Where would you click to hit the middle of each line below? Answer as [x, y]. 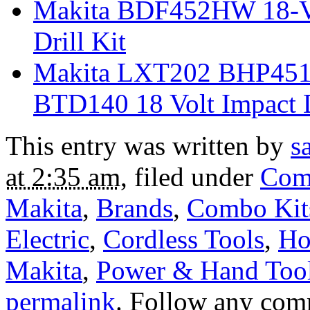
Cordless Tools [184, 239]
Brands [135, 208]
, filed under [190, 176]
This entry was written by [148, 145]
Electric [47, 239]
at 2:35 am [63, 176]
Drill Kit [80, 41]
